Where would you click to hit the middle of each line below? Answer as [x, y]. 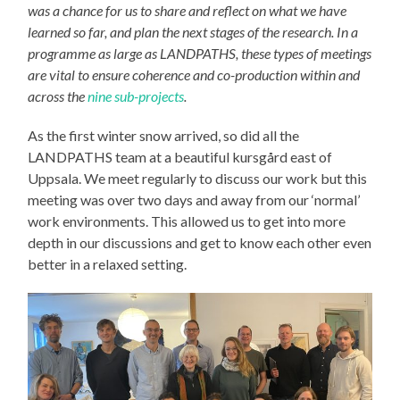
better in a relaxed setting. [108, 264]
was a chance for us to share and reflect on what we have [187, 11]
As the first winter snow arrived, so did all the [164, 136]
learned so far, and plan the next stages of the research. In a [193, 32]
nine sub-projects [136, 96]
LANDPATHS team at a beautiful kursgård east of [180, 157]
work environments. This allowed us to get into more [187, 221]
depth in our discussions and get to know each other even [200, 243]
